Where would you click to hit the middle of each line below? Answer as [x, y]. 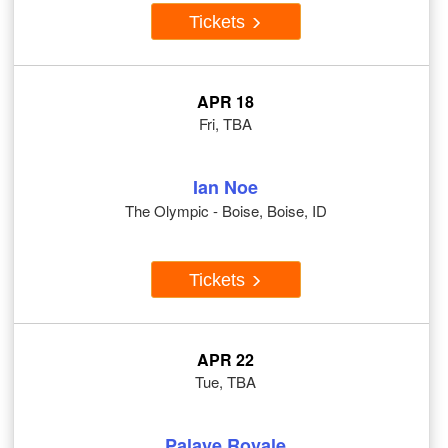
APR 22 [225, 360]
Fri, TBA [225, 124]
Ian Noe [225, 187]
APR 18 [225, 102]
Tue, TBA [225, 382]
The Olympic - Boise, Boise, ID [225, 211]
